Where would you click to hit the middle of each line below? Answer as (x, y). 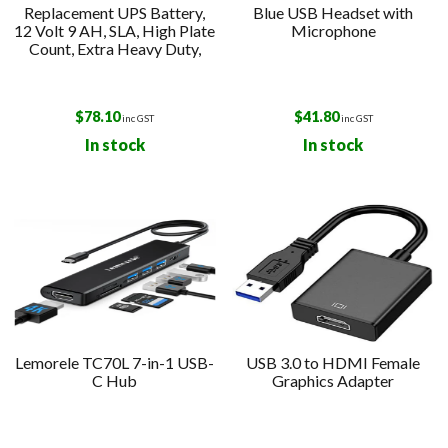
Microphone (333, 30)
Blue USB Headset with (333, 12)
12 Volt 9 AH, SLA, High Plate (115, 30)
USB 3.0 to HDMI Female (333, 362)
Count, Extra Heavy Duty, (114, 48)
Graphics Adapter (333, 380)
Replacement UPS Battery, (115, 12)
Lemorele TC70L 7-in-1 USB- (115, 362)
